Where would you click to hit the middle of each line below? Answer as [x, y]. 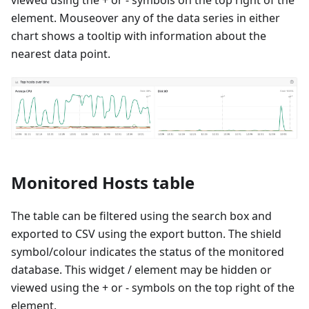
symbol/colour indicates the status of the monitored [148, 251]
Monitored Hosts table [103, 182]
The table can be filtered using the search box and [141, 216]
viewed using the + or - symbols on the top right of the [153, 287]
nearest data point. [61, 53]
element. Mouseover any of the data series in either [146, 18]
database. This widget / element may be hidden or [141, 269]
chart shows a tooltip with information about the [139, 36]
